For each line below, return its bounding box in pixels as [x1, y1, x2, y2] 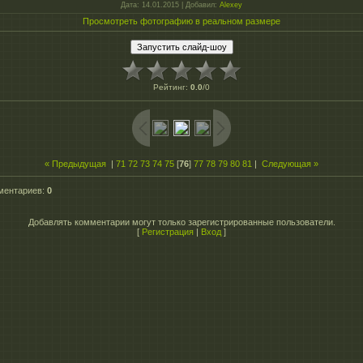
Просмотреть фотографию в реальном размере [83, 16, 280, 27]
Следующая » [262, 159, 318, 169]
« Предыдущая [45, 159, 106, 169]
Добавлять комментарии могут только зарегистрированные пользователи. [28, 216, 335, 227]
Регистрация [142, 226, 194, 237]
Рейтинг [152, 83, 186, 92]
